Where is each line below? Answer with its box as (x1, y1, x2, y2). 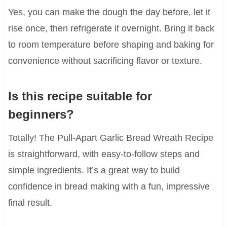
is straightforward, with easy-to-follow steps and (8, 148, 200, 159)
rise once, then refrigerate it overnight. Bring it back (8, 23, 214, 33)
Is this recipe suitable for (8, 89, 152, 103)
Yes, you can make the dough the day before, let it (8, 7, 210, 17)
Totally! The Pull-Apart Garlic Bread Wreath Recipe (8, 132, 213, 143)
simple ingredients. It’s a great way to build (8, 165, 180, 175)
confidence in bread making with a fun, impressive (8, 181, 210, 192)
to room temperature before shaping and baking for (8, 39, 214, 50)
